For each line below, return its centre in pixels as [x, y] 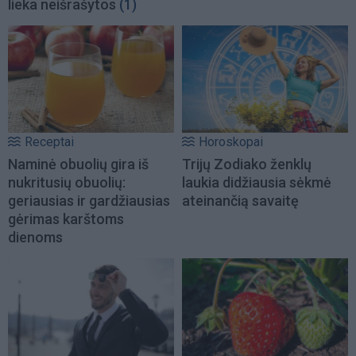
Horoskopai [231, 141]
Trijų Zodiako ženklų [247, 164]
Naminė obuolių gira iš [78, 164]
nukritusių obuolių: [67, 182]
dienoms [35, 237]
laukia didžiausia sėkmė [257, 182]
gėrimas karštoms [66, 219]
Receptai [49, 141]
